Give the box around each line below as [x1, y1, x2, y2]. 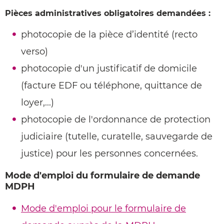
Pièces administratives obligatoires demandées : [5, 8, 210, 18]
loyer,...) [21, 97, 54, 108]
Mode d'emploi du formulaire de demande [5, 170, 200, 181]
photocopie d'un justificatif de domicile [21, 63, 197, 74]
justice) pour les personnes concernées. [21, 148, 198, 159]
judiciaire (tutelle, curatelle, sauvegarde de [21, 131, 212, 142]
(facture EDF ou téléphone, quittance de [21, 80, 202, 91]
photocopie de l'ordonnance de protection [21, 114, 210, 125]
